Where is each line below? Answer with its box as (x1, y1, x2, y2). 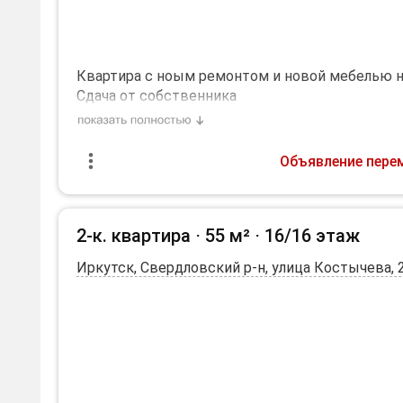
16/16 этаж (264, 225, 360, 246)
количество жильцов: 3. (76, 127, 238, 144)
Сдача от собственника (76, 87, 237, 104)
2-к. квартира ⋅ (76, 225, 205, 246)
